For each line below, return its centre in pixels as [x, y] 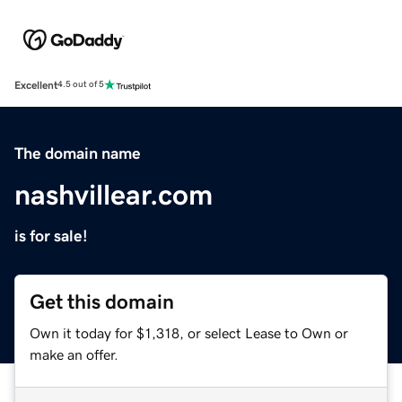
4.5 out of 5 [81, 85]
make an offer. [74, 354]
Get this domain [102, 301]
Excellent [36, 85]
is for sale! [51, 236]
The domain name [78, 153]
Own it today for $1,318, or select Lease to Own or [189, 332]
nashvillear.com [114, 194]
